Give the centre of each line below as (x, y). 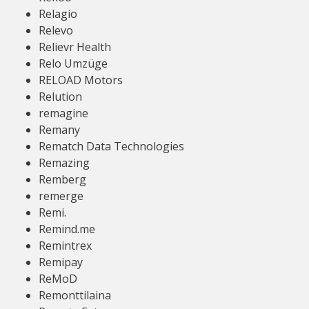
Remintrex (65, 246)
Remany (59, 130)
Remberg (62, 179)
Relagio (58, 14)
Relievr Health (75, 47)
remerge (61, 196)
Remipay (61, 262)
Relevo (56, 30)
